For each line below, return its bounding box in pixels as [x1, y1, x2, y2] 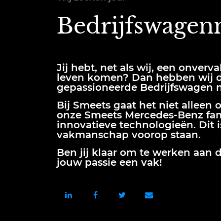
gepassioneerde [57, 81, 140, 93]
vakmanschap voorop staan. [57, 129, 201, 141]
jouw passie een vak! [57, 156, 162, 168]
